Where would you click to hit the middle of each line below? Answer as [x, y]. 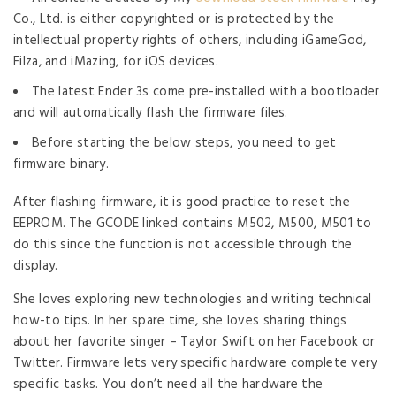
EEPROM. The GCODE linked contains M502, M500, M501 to [192, 223]
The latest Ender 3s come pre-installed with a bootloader [206, 91]
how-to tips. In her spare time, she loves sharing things [180, 320]
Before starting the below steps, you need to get [184, 143]
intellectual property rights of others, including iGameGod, [190, 40]
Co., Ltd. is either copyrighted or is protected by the [174, 19]
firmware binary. [61, 164]
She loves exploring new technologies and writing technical [193, 299]
